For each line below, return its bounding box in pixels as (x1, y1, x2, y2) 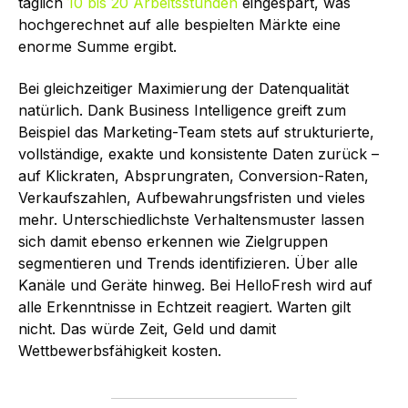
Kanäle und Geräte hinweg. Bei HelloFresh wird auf (18, 276, 372, 295)
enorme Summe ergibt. (18, 36, 177, 56)
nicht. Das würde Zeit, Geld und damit (18, 320, 276, 339)
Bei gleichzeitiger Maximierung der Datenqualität (18, 79, 349, 98)
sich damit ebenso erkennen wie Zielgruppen (18, 232, 328, 251)
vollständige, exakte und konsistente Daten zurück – (18, 145, 379, 164)
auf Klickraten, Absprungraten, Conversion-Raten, (18, 167, 369, 186)
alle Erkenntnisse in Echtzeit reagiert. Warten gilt (18, 298, 351, 317)
